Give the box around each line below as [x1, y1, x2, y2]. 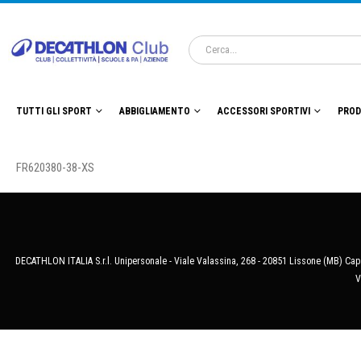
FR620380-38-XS [16, 160, 94, 176]
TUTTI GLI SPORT [16, 106, 92, 118]
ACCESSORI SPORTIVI [218, 106, 310, 118]
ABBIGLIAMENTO [119, 106, 190, 118]
